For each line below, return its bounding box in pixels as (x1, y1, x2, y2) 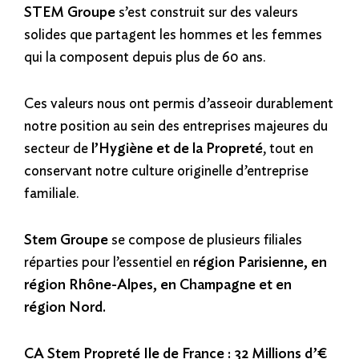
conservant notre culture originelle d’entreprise (24, 163, 309, 179)
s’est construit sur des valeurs (115, 5, 298, 20)
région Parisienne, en (193, 255, 327, 270)
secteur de (24, 141, 91, 156)
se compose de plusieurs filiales (108, 232, 302, 248)
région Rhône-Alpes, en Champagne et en (24, 277, 292, 292)
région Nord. (24, 300, 106, 315)
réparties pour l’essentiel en (24, 255, 193, 270)
